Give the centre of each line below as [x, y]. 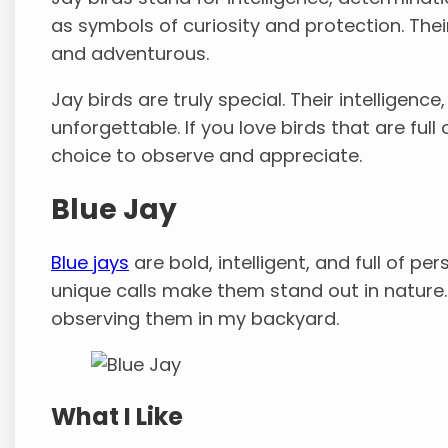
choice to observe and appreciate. [207, 155]
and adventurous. [130, 53]
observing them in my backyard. [195, 319]
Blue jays [90, 263]
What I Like [117, 417]
